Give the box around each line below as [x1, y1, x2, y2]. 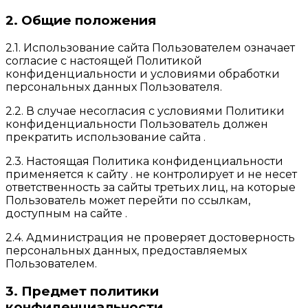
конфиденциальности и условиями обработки [5, 67, 280, 81]
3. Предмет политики [5, 283, 159, 299]
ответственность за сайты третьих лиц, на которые [5, 181, 296, 195]
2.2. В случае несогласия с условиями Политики [5, 104, 285, 118]
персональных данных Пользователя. [5, 80, 222, 94]
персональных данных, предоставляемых [5, 244, 247, 258]
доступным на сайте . [5, 207, 127, 221]
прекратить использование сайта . [5, 131, 206, 144]
